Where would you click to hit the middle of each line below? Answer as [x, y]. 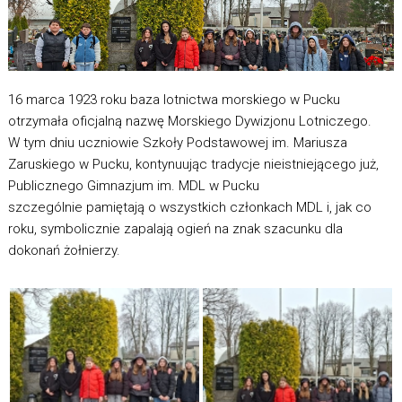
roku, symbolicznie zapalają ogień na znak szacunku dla [175, 228]
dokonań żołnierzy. [66, 250]
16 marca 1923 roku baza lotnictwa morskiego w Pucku [174, 99]
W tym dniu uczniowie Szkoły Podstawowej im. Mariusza [177, 142]
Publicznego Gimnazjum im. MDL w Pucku [133, 185]
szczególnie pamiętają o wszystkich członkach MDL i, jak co [189, 207]
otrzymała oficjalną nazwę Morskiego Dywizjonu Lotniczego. [189, 121]
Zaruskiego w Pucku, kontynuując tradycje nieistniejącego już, [193, 164]
